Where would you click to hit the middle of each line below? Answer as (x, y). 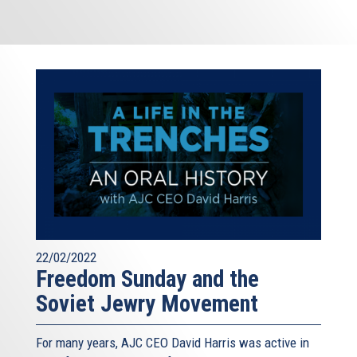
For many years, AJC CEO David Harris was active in (173, 343)
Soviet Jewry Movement (147, 304)
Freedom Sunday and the (147, 279)
